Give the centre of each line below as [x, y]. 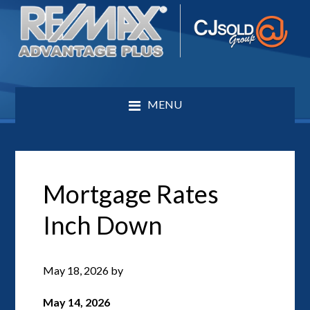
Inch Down [103, 225]
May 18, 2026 [76, 270]
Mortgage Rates [131, 193]
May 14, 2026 [77, 302]
